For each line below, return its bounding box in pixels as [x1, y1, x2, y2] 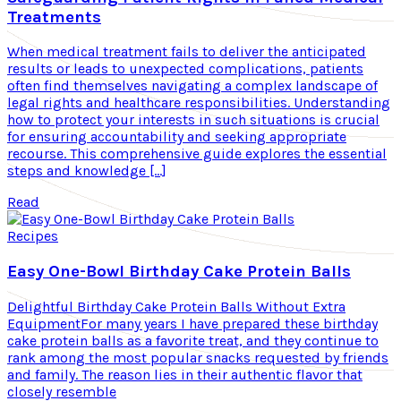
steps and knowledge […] [7, 162, 166, 180]
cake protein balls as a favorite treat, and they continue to [7, 331, 379, 349]
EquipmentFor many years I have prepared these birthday [7, 314, 378, 332]
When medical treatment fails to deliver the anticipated [7, 43, 366, 61]
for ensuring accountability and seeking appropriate [7, 128, 346, 146]
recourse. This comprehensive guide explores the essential [7, 145, 387, 163]
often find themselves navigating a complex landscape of [7, 77, 378, 95]
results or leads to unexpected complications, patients [7, 60, 363, 78]
